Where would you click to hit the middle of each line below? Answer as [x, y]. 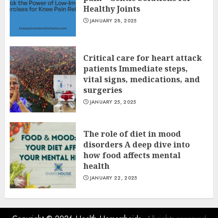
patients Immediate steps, [136, 69]
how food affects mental [132, 155]
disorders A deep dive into [136, 145]
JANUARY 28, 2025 [113, 21]
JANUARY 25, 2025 [113, 102]
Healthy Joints [112, 9]
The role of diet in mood [132, 134]
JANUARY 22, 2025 [113, 178]
